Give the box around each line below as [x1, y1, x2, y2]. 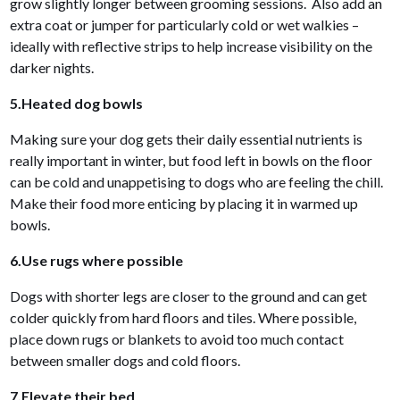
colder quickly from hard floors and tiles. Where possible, [10, 308, 357, 326]
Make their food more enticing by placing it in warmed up [10, 194, 359, 212]
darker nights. [10, 58, 95, 76]
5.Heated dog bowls [10, 94, 146, 112]
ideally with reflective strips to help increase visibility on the [10, 37, 373, 54]
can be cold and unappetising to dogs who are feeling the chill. [10, 172, 384, 190]
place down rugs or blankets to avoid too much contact [10, 329, 345, 347]
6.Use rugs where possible [10, 251, 187, 269]
